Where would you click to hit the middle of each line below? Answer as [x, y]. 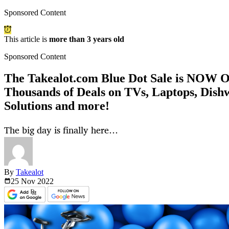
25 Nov [24, 181]
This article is [27, 39]
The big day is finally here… [61, 130]
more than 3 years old [87, 39]
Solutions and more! [57, 106]
